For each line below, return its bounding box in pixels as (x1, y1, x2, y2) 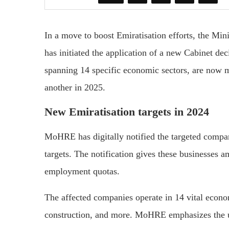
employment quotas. (44, 166, 120, 177)
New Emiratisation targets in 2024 (44, 105, 209, 119)
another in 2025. (44, 82, 105, 93)
